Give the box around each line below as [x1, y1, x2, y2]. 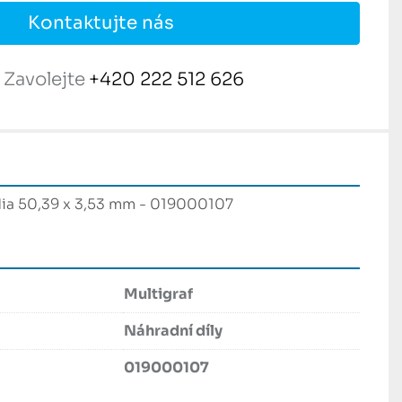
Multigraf [124, 284, 193, 304]
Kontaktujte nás [27, 12, 174, 35]
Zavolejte [4, 68, 85, 92]
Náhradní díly [124, 321, 223, 341]
